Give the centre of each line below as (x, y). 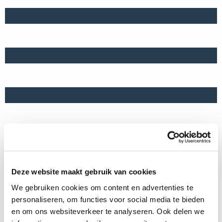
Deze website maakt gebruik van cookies (84, 172)
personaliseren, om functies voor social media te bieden (108, 199)
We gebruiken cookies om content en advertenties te (102, 187)
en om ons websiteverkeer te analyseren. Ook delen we (108, 211)
